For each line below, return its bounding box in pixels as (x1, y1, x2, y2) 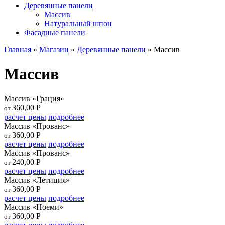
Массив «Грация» (4, 94, 64, 103)
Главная (4, 45, 31, 54)
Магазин (39, 45, 69, 54)
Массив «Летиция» (4, 175, 70, 184)
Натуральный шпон (44, 19, 112, 28)
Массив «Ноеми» (4, 202, 63, 211)
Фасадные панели (24, 28, 85, 37)
